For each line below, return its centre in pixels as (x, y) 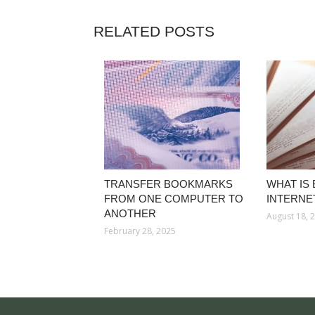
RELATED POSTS (154, 31)
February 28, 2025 (140, 231)
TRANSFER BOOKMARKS (168, 184)
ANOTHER (130, 213)
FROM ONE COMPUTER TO (174, 199)
